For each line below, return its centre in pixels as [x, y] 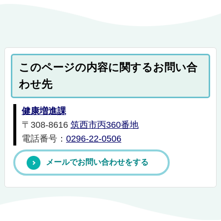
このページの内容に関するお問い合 [108, 68]
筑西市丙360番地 [104, 125]
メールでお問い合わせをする [97, 162]
